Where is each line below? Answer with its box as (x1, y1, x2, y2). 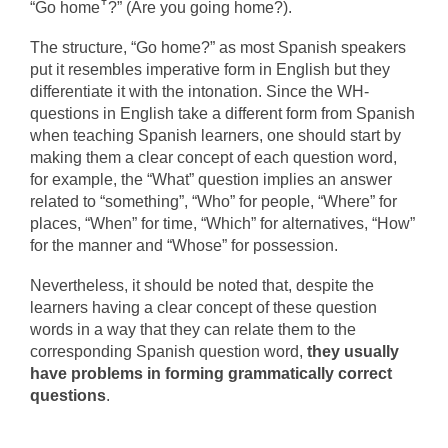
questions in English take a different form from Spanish (30, 105, 415, 122)
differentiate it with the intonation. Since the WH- (30, 83, 369, 100)
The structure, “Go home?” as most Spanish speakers (30, 39, 406, 56)
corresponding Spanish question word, (30, 343, 307, 360)
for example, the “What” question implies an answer (30, 171, 392, 188)
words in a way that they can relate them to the (30, 321, 356, 338)
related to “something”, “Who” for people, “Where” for (30, 193, 397, 210)
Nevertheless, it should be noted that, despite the (30, 277, 374, 294)
